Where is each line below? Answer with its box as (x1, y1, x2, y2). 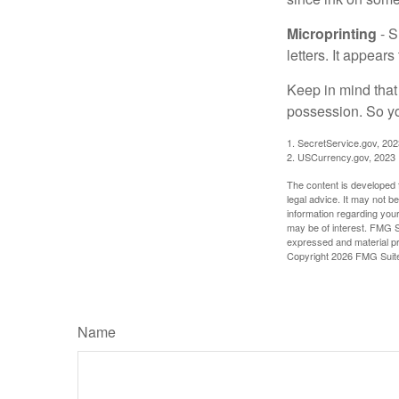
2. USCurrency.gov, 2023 (287, 149, 395, 164)
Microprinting (287, 22, 377, 44)
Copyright (287, 248, 331, 263)
